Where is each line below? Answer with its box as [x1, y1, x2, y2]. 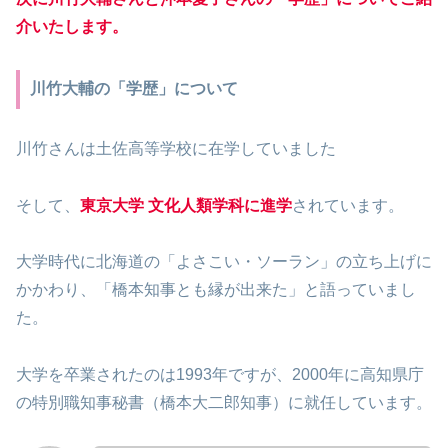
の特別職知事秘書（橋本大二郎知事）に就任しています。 [16, 394, 432, 412]
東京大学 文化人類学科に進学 [80, 196, 292, 214]
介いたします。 [16, 17, 128, 35]
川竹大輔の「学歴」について [29, 80, 238, 98]
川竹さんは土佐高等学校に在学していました [16, 139, 336, 157]
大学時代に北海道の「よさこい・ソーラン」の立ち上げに [16, 253, 432, 271]
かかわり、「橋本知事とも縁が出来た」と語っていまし [16, 281, 416, 299]
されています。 [292, 196, 404, 214]
